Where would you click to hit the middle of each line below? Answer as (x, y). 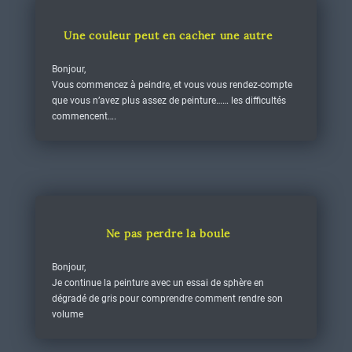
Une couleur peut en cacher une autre (168, 35)
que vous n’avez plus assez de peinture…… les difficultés (169, 101)
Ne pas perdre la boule (168, 233)
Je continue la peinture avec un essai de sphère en (158, 283)
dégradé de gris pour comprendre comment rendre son (167, 299)
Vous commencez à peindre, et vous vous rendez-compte (172, 85)
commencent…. (84, 116)
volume (67, 314)
